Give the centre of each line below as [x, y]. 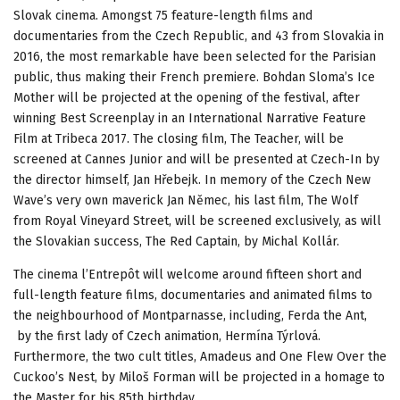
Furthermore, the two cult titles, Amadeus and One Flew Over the [200, 356]
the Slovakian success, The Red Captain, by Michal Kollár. [176, 241]
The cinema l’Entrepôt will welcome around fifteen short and [187, 274]
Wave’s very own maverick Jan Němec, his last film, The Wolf [186, 200]
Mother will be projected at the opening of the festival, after [187, 97]
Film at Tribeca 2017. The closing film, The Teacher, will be [179, 138]
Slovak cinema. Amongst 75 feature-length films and [163, 15]
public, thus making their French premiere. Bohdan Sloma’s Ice [194, 77]
